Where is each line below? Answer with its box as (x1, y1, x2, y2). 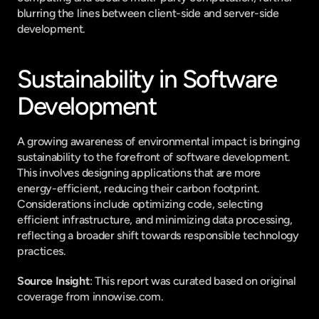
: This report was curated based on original (89, 274, 296, 288)
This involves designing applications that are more (17, 166, 261, 179)
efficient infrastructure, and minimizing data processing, (17, 213, 293, 226)
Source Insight (17, 274, 90, 288)
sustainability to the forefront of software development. (17, 150, 291, 164)
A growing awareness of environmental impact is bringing (17, 135, 300, 148)
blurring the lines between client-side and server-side (17, 6, 279, 20)
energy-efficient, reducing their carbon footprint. (17, 182, 260, 195)
